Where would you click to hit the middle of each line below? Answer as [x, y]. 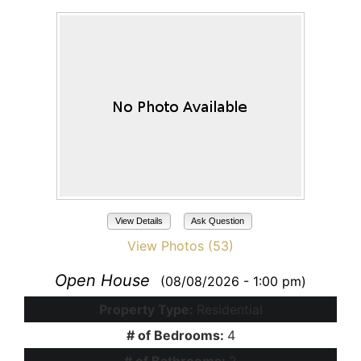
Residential [229, 310]
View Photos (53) [180, 246]
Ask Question [218, 221]
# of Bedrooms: [176, 336]
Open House [102, 281]
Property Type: [147, 310]
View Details [139, 221]
